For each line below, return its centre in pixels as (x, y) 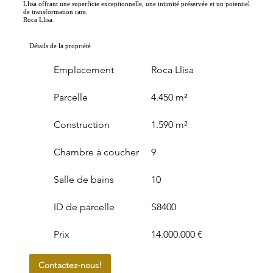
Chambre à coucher (96, 152)
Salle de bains (83, 179)
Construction (81, 125)
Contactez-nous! (70, 265)
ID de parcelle (84, 207)
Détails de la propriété (60, 46)
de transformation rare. (55, 12)
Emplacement (83, 70)
